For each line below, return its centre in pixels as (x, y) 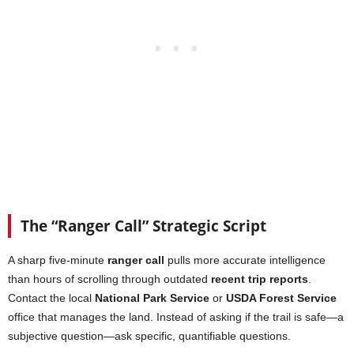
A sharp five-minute (58, 260)
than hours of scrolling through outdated (109, 279)
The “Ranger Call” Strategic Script (143, 226)
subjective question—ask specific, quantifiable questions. (149, 336)
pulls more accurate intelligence (245, 260)
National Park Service (152, 298)
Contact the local (51, 298)
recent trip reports (260, 279)
